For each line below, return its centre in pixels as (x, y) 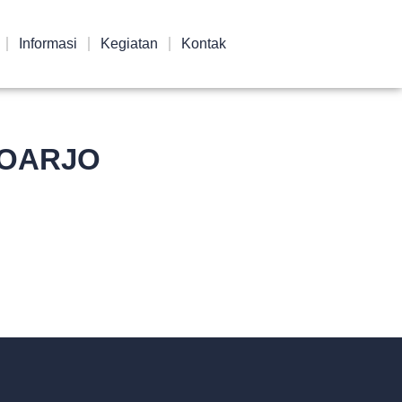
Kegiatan (129, 44)
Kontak (203, 44)
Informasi (48, 44)
